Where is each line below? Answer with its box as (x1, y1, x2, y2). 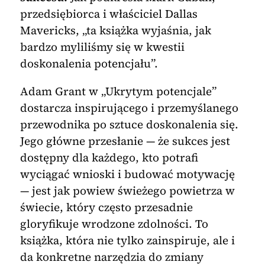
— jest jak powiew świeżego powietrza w (20, 182, 235, 198)
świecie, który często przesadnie (20, 199, 193, 215)
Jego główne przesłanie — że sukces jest (20, 132, 230, 148)
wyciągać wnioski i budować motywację (20, 166, 235, 182)
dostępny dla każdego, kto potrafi (20, 149, 198, 165)
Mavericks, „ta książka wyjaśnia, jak (20, 22, 211, 38)
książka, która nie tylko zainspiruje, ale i (20, 232, 235, 248)
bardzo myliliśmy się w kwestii (20, 38, 185, 54)
